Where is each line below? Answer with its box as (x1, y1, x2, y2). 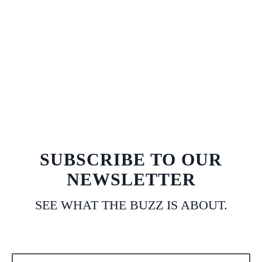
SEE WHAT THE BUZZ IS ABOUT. (35, 198, 227, 212)
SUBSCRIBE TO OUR (40, 150, 222, 169)
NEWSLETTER (66, 170, 196, 189)
